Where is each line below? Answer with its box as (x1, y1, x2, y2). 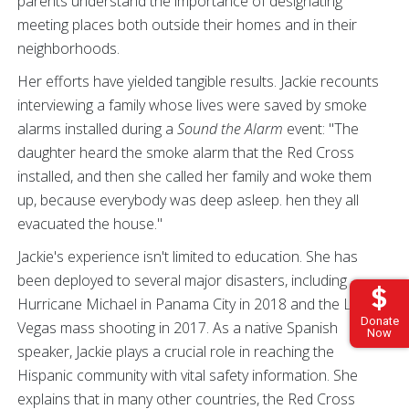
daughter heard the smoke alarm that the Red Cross (17, 142, 354, 163)
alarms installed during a (17, 118, 177, 139)
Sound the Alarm (177, 118, 283, 139)
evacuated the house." (17, 213, 166, 234)
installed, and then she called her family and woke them (17, 165, 372, 186)
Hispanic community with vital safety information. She (17, 364, 358, 385)
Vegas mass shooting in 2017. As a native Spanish (17, 317, 338, 338)
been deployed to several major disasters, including (17, 269, 347, 290)
